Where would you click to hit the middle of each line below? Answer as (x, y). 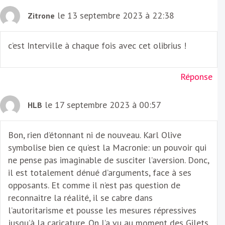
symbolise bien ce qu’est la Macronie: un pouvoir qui (107, 148)
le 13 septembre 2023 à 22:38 (116, 15)
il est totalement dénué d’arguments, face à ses (100, 173)
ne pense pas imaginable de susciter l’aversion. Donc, (108, 160)
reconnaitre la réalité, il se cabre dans (80, 198)
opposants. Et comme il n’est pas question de (94, 185)
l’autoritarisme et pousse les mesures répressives (102, 210)
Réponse (196, 77)
